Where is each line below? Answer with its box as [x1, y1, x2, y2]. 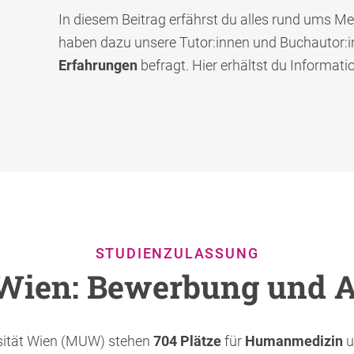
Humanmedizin [245, 332, 343, 349]
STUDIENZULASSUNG [95, 244, 259, 262]
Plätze [180, 332, 224, 349]
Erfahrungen [58, 56, 137, 73]
